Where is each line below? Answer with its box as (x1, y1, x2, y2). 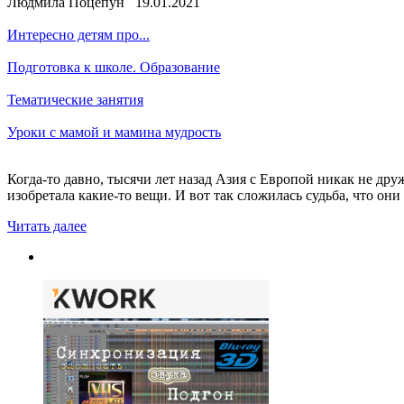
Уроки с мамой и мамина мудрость (7, 124, 221, 140)
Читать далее (7, 217, 87, 234)
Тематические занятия (7, 91, 143, 107)
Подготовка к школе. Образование (7, 59, 220, 75)
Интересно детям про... (7, 26, 150, 42)
